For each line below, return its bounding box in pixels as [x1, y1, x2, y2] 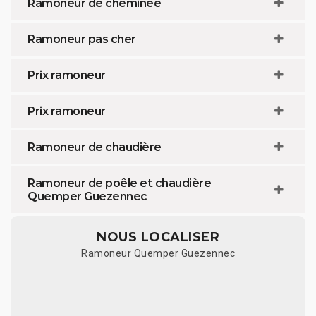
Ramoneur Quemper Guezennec [81, 247, 235, 259]
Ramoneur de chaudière [28, 140, 162, 154]
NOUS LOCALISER [97, 229, 219, 245]
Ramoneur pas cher [28, 32, 136, 46]
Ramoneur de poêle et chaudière [28, 176, 211, 190]
